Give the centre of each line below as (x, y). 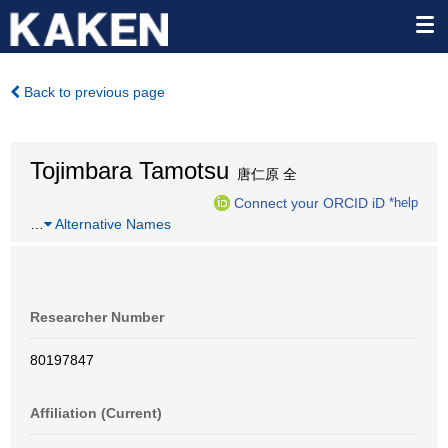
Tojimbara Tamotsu (129, 170)
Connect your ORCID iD (309, 202)
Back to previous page (92, 92)
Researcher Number (97, 317)
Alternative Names (111, 224)
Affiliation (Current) (96, 413)
